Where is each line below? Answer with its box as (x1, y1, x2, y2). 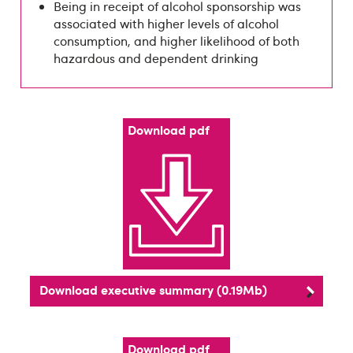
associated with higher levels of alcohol (54, 15, 280, 33)
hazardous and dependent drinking (54, 50, 259, 68)
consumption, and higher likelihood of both (54, 32, 300, 50)
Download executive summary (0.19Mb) (39, 281, 268, 299)
